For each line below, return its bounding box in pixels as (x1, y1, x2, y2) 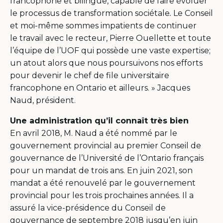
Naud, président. (10, 95, 76, 105)
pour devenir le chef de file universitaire (10, 70, 169, 80)
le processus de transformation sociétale (10, 8, 170, 18)
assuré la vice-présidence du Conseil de (10, 203, 166, 213)
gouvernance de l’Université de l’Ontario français (10, 153, 204, 163)
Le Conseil (173, 8, 213, 18)
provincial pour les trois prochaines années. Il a (10, 190, 194, 200)
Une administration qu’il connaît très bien (10, 115, 189, 125)
